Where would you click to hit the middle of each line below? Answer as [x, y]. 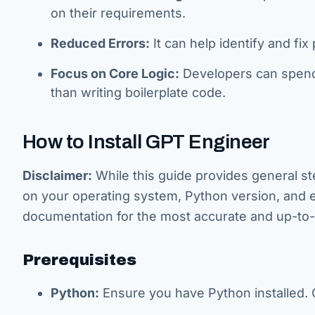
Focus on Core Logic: [115, 73]
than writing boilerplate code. [138, 92]
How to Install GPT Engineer [146, 142]
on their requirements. [118, 13]
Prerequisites [79, 260]
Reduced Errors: [100, 43]
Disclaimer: [57, 175]
